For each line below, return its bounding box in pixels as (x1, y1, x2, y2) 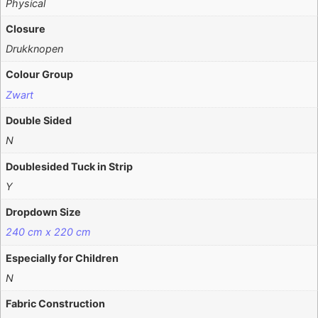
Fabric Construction (6, 297, 106, 310)
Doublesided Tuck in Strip (6, 160, 133, 172)
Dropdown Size (6, 206, 82, 219)
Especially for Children (6, 251, 119, 264)
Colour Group (6, 68, 74, 81)
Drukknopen (6, 43, 64, 55)
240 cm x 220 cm (6, 226, 92, 238)
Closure (6, 22, 46, 35)
